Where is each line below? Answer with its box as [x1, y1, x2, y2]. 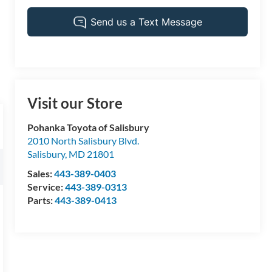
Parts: [27, 194, 55, 206]
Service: [27, 181, 66, 193]
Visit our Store [27, 94, 123, 112]
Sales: [27, 168, 55, 180]
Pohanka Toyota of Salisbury [27, 121, 150, 134]
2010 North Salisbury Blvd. [27, 135, 140, 147]
